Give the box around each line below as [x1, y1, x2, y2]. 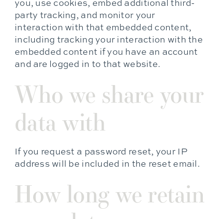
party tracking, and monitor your [14, 9, 155, 21]
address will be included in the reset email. [14, 157, 200, 170]
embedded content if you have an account [14, 45, 198, 58]
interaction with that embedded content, [14, 21, 192, 33]
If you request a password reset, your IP [14, 145, 187, 157]
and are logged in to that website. [14, 58, 161, 70]
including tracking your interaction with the [14, 33, 203, 45]
